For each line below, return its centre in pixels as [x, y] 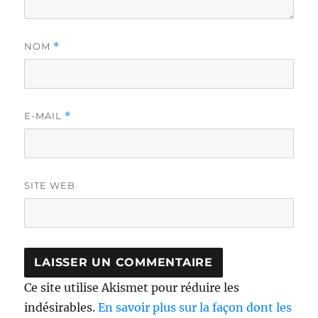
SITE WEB [50, 185]
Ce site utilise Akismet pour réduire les [132, 287]
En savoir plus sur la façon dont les [195, 307]
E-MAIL [45, 115]
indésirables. [61, 307]
